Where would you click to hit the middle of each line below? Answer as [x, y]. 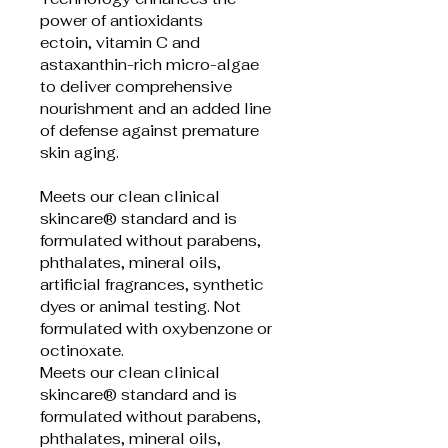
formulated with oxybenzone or [158, 329]
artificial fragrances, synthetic [154, 285]
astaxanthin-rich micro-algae [151, 65]
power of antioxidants [123, 21]
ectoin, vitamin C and [122, 43]
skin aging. [79, 153]
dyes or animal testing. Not [142, 307]
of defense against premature [151, 131]
